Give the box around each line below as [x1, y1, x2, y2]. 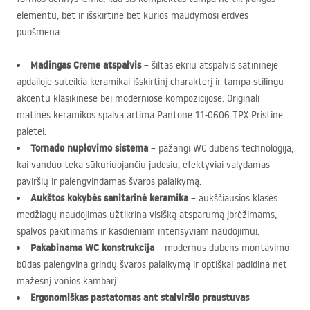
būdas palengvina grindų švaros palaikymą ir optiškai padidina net [17, 258, 287, 271]
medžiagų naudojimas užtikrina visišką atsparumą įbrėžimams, [17, 208, 277, 221]
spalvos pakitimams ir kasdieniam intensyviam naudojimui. [17, 225, 259, 237]
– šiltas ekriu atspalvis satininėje [141, 59, 278, 71]
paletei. [17, 125, 46, 138]
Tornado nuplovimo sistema [30, 141, 148, 155]
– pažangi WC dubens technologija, [148, 142, 293, 154]
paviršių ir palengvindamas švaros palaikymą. [17, 175, 201, 188]
